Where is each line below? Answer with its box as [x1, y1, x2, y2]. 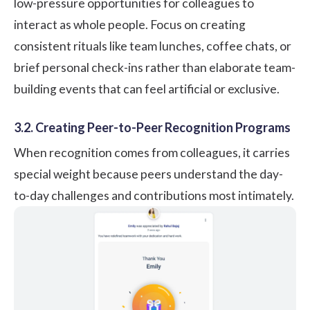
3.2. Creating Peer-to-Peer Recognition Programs [14, 120, 291, 136]
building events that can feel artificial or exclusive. [14, 82, 280, 97]
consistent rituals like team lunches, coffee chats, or [14, 39, 291, 54]
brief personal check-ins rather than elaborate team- [14, 60, 295, 75]
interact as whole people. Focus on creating [14, 17, 246, 33]
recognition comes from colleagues [49, 145, 238, 161]
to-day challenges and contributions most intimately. [14, 188, 294, 203]
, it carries [238, 145, 290, 161]
